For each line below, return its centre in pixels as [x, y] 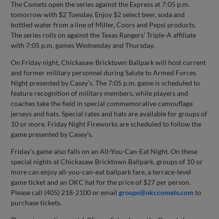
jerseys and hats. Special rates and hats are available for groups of [109, 113]
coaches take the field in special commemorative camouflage [102, 103]
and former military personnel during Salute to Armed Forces [104, 72]
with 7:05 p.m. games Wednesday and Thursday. [83, 45]
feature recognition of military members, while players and [100, 93]
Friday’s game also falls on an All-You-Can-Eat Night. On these [104, 151]
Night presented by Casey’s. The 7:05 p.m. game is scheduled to [106, 83]
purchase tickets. [36, 202]
